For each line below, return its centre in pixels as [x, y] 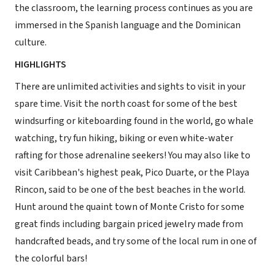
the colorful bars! [51, 258]
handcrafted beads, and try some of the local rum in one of [136, 241]
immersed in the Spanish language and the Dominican [128, 25]
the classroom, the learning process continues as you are [134, 8]
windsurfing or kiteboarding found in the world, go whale [134, 121]
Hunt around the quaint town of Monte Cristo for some [130, 207]
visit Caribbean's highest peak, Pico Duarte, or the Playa [132, 172]
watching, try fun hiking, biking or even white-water [124, 138]
